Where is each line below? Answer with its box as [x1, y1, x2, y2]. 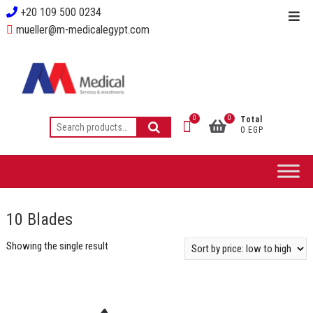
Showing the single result [6, 240, 108, 252]
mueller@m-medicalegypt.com [13, 23, 150, 36]
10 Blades [6, 210, 73, 229]
